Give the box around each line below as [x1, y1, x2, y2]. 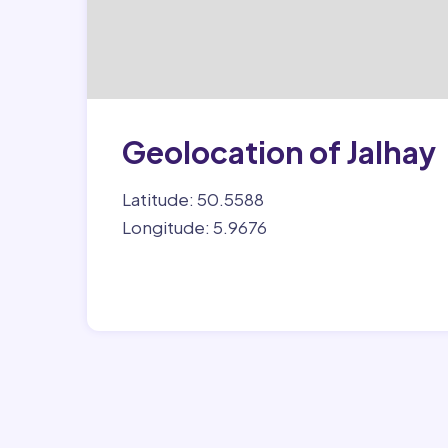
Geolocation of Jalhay [122, 133, 436, 171]
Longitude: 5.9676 [122, 216, 267, 238]
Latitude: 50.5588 [122, 188, 264, 210]
